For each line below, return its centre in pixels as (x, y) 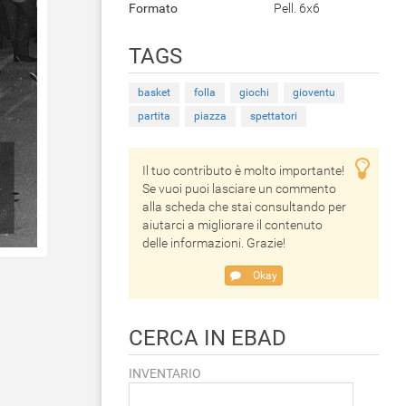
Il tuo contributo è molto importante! (243, 170)
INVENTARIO (165, 373)
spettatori (274, 116)
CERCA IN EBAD (208, 338)
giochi (254, 92)
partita (154, 116)
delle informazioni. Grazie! (214, 243)
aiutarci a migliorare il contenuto (232, 225)
